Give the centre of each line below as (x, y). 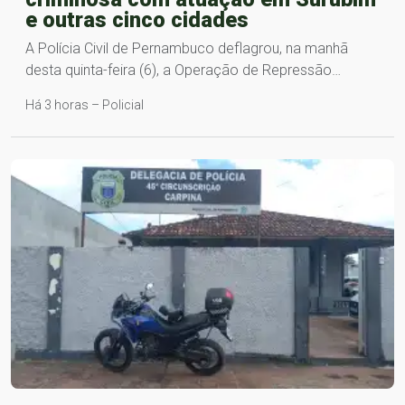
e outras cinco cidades (137, 19)
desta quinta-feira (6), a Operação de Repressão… (183, 70)
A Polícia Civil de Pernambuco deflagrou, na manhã (187, 48)
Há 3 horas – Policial (85, 104)
